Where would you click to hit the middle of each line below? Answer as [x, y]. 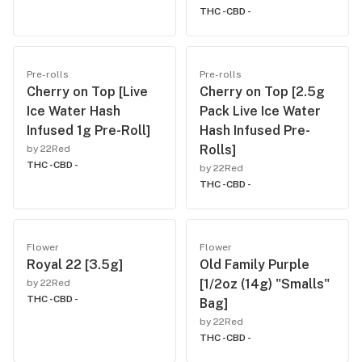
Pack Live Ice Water [260, 111]
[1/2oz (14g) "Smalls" [265, 284]
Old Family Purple [255, 265]
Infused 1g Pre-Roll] [88, 130]
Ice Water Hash [74, 111]
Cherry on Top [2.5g [262, 92]
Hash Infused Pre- [255, 130]
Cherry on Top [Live [87, 92]
